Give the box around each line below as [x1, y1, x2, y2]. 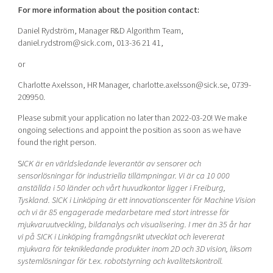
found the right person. [17, 136, 96, 149]
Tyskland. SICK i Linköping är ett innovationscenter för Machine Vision [17, 193, 255, 207]
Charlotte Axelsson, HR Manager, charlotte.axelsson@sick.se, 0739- [17, 79, 251, 92]
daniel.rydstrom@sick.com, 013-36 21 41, [17, 37, 163, 50]
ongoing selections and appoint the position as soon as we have [17, 124, 241, 137]
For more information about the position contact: [17, 3, 199, 16]
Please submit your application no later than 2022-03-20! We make [17, 112, 247, 125]
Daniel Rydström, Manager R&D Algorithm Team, [17, 24, 183, 38]
